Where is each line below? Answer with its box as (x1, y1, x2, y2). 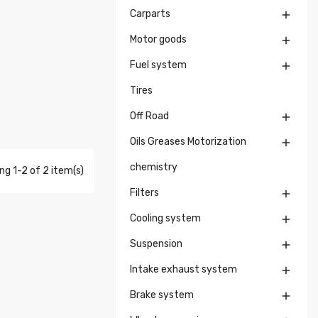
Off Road (130, 110, 169, 122)
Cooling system (130, 212, 201, 224)
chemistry (130, 161, 177, 173)
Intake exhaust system (130, 263, 237, 275)
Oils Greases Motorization (130, 136, 246, 148)
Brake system (130, 289, 194, 301)
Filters (130, 187, 159, 199)
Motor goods (130, 33, 187, 45)
